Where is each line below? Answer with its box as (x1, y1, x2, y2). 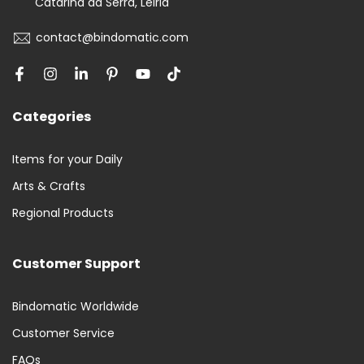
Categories (12, 107, 91, 127)
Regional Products (12, 205, 114, 222)
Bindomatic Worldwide (12, 298, 139, 315)
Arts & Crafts (12, 178, 85, 195)
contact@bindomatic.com (36, 29, 188, 46)
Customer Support (12, 254, 141, 274)
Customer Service (12, 325, 115, 342)
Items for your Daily (12, 151, 123, 168)
